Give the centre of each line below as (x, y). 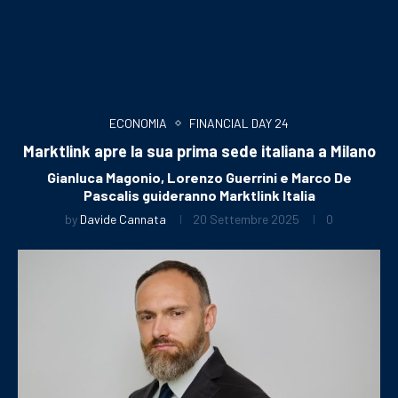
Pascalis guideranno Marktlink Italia (199, 195)
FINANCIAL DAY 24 (239, 123)
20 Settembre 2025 (246, 219)
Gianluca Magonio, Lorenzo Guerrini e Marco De (199, 177)
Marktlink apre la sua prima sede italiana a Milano (199, 151)
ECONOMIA (138, 123)
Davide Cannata (123, 219)
